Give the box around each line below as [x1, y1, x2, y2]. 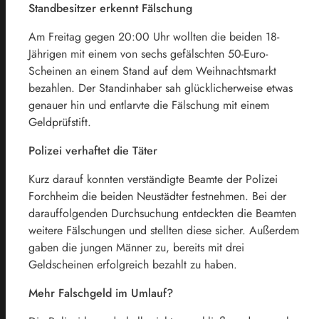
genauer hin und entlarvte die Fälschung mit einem [28, 96, 269, 113]
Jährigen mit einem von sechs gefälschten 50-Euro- [28, 45, 268, 62]
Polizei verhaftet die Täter [28, 142, 157, 159]
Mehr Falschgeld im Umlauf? [28, 284, 173, 301]
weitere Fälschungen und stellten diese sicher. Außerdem [28, 221, 299, 239]
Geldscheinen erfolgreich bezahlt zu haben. [28, 256, 237, 273]
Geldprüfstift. [28, 113, 91, 130]
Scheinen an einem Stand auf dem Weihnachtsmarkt [28, 62, 276, 79]
